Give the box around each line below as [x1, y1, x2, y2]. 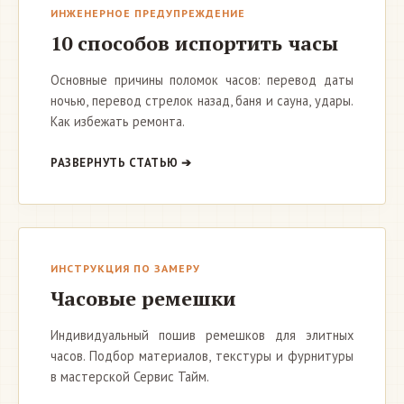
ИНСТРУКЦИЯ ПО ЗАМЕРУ [50, 262, 200, 275]
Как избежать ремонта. [50, 113, 185, 130]
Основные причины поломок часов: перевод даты [50, 71, 353, 88]
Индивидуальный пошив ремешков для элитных [50, 326, 353, 344]
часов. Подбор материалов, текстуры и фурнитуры [50, 347, 353, 364]
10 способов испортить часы [50, 30, 338, 56]
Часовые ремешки [50, 285, 236, 311]
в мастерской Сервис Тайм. [50, 368, 209, 385]
